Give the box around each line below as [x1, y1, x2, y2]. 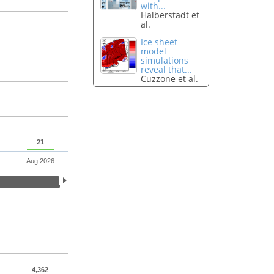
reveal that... [141, 64, 193, 76]
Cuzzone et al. [141, 73, 199, 85]
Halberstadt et [141, 9, 200, 21]
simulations [141, 54, 189, 67]
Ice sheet [141, 36, 178, 48]
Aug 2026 [26, 157, 54, 165]
